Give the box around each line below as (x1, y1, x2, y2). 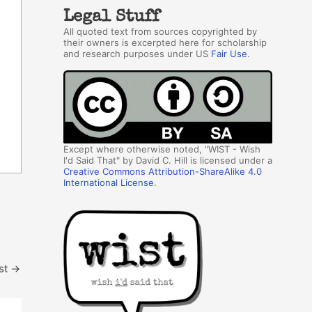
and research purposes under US (63, 47, 211, 59)
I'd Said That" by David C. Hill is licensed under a (63, 154, 272, 166)
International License (63, 176, 154, 188)
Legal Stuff (63, 8, 159, 26)
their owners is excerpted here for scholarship (63, 36, 267, 48)
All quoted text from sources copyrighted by (63, 25, 257, 37)
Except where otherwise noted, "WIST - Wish (63, 143, 260, 155)
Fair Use (211, 47, 247, 59)
